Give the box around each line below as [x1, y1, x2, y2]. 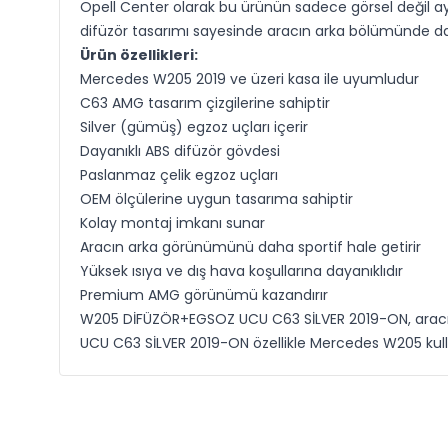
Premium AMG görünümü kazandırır [79, 285, 328, 305]
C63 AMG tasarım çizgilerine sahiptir [79, 93, 330, 113]
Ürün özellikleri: [79, 45, 198, 65]
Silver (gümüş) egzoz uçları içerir [79, 117, 308, 137]
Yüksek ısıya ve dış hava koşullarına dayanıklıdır [79, 261, 403, 281]
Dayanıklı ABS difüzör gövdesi [79, 141, 280, 161]
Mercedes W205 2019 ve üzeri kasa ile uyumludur [79, 69, 419, 89]
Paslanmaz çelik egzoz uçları [79, 165, 278, 185]
